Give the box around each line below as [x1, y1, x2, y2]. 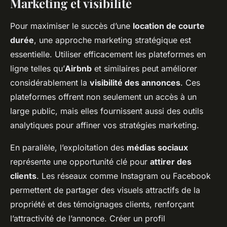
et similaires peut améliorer [92, 63, 197, 73]
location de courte [133, 21, 205, 31]
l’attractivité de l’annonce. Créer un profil [10, 213, 165, 223]
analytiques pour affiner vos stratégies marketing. [10, 120, 199, 130]
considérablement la [10, 78, 90, 88]
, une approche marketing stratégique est [34, 35, 191, 45]
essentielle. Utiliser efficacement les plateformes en [10, 49, 206, 59]
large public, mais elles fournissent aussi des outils [10, 106, 203, 116]
